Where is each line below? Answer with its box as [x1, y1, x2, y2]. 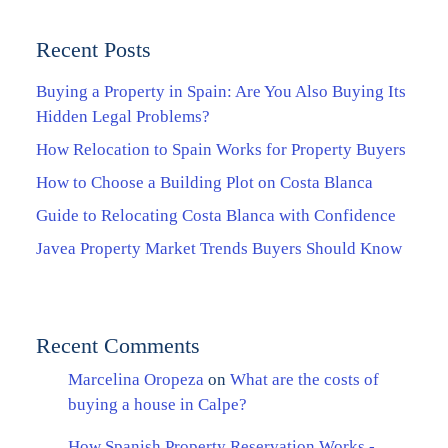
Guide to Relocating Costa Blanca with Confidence [36, 205, 396, 225]
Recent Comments [36, 332, 200, 358]
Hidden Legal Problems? [36, 106, 210, 126]
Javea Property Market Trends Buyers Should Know [36, 238, 402, 258]
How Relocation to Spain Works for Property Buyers [36, 139, 406, 159]
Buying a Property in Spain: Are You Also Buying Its [36, 81, 406, 101]
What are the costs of [230, 369, 379, 389]
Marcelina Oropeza [68, 369, 204, 389]
